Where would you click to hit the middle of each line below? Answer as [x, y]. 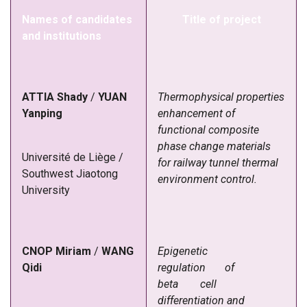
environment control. [207, 179]
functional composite [208, 130]
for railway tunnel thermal [218, 162]
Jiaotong [97, 173]
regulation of [204, 267]
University [46, 190]
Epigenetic [183, 251]
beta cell [187, 284]
